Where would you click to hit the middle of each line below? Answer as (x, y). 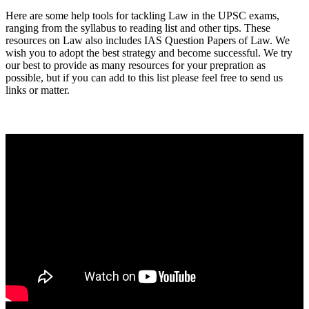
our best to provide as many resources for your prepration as (136, 65)
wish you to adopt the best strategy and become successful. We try (149, 52)
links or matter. (38, 90)
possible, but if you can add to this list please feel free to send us (144, 77)
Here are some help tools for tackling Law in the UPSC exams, (142, 15)
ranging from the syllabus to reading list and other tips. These (138, 28)
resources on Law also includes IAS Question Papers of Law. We (148, 40)
